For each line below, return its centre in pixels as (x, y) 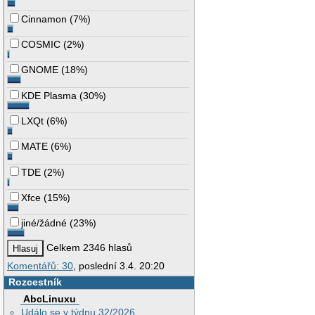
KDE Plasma (49, 95)
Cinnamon (44, 19)
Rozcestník (35, 282)
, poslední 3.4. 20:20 (119, 265)
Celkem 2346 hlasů (88, 248)
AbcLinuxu (50, 299)
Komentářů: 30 (40, 265)
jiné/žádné (44, 223)
